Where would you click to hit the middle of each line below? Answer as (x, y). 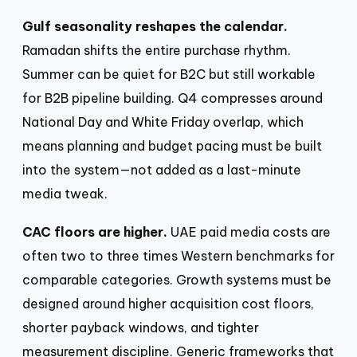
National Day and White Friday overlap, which (163, 122)
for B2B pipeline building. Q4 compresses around (173, 98)
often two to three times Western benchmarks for (178, 256)
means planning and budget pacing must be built (172, 146)
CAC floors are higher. (95, 232)
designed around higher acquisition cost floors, (168, 304)
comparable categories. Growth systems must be (177, 280)
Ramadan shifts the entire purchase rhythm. (157, 51)
